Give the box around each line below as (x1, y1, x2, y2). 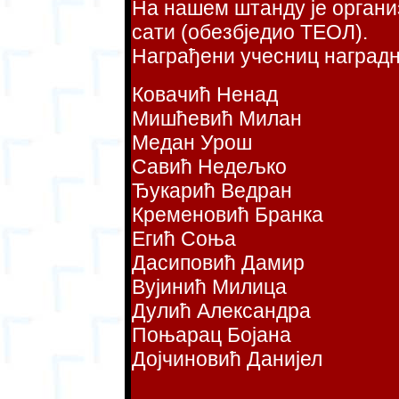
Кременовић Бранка (132, 203, 323, 227)
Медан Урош (132, 131, 252, 155)
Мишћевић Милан (132, 107, 302, 131)
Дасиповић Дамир (132, 251, 305, 275)
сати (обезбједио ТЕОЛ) (132, 20, 362, 45)
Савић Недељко (132, 155, 287, 179)
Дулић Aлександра (132, 299, 311, 323)
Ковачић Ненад (132, 83, 278, 107)
